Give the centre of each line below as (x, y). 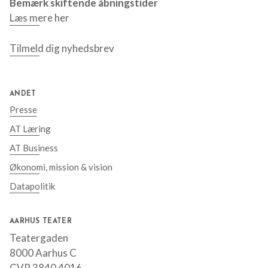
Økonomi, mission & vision (61, 167)
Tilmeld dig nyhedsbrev (62, 48)
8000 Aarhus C (43, 252)
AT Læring (30, 128)
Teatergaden (39, 237)
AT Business (34, 147)
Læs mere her (39, 17)
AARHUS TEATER (41, 221)
